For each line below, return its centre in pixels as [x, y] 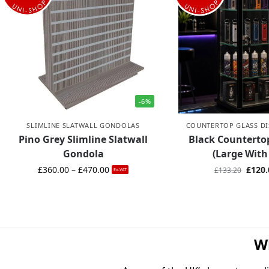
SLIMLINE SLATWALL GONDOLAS [83, 125]
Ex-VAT [120, 170]
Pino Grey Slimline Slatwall [83, 140]
